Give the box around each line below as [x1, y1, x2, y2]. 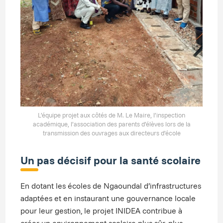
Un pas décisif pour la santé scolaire [20, 153, 201, 167]
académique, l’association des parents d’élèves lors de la [32, 120, 191, 128]
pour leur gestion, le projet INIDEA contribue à [20, 206, 183, 216]
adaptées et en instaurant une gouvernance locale [20, 193, 196, 204]
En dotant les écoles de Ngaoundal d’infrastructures [20, 181, 202, 191]
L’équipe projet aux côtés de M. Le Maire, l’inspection [38, 111, 185, 119]
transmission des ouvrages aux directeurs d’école [42, 129, 181, 137]
